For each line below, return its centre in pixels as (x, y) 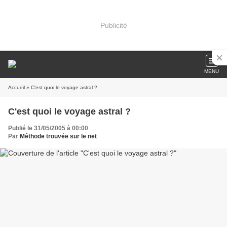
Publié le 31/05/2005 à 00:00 (48, 128)
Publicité (113, 25)
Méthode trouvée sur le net (58, 136)
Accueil (16, 87)
